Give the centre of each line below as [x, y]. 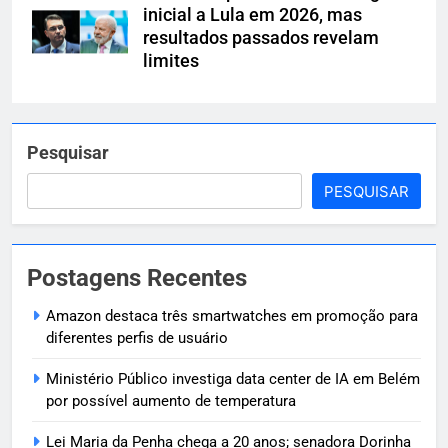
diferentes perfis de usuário [137, 338]
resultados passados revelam [261, 38]
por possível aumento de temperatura [171, 401]
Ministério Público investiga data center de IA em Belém [233, 379]
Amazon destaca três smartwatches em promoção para [232, 316]
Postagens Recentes [137, 278]
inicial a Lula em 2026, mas [252, 15]
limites [171, 61]
